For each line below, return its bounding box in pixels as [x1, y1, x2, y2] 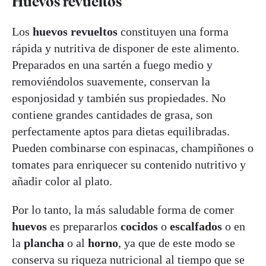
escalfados [170, 220, 225, 233]
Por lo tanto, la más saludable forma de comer [12, 203, 234, 217]
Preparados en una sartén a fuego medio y [12, 58, 213, 72]
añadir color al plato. [12, 175, 112, 188]
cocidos [121, 220, 161, 233]
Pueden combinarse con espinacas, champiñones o [12, 141, 254, 155]
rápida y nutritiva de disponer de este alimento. [12, 42, 239, 55]
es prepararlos [50, 220, 121, 233]
